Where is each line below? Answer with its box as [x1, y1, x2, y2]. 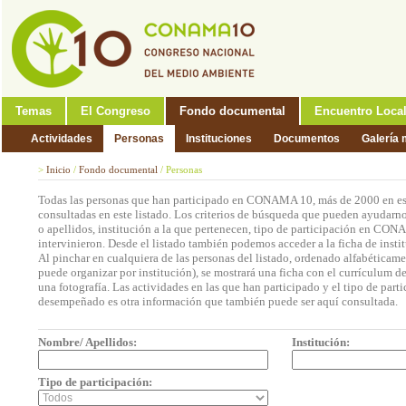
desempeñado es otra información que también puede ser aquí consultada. [38, 295, 398, 308]
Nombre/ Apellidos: [38, 335, 137, 349]
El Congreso [81, 104, 150, 118]
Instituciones [186, 132, 252, 145]
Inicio [43, 164, 73, 175]
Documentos [274, 132, 340, 145]
